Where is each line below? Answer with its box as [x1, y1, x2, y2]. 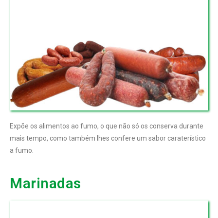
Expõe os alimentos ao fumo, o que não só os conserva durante [10, 122, 203, 130]
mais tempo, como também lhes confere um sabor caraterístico [10, 134, 206, 143]
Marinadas [10, 175, 81, 192]
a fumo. [10, 146, 34, 155]
